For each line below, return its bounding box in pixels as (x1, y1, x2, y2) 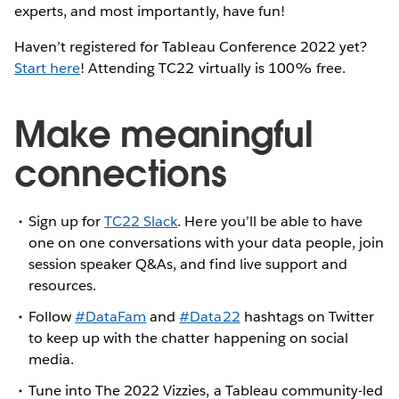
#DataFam (75, 306, 147, 326)
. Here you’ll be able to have (177, 211, 362, 231)
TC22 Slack (104, 211, 178, 231)
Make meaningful (14, 110, 313, 158)
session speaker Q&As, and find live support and (28, 254, 347, 273)
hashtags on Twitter (240, 306, 374, 326)
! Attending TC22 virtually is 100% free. (80, 58, 349, 77)
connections (14, 150, 227, 197)
